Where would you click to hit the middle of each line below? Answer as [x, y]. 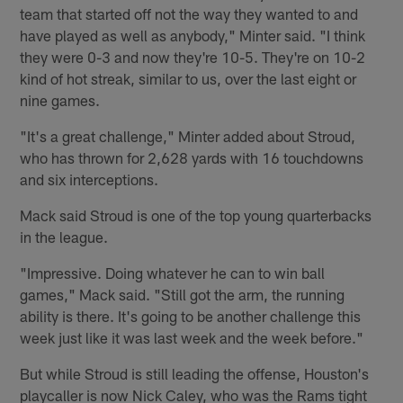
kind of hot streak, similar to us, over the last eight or [188, 78]
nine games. [60, 99]
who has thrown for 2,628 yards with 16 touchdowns [192, 157]
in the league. [64, 236]
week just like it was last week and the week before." [192, 337]
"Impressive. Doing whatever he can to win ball [173, 272]
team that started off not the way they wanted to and [189, 13]
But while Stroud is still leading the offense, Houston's [195, 373]
